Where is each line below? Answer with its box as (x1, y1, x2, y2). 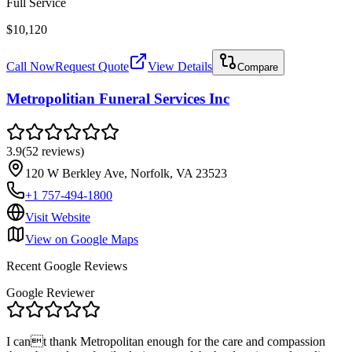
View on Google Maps (25, 232, 138, 246)
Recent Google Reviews (6, 258, 127, 273)
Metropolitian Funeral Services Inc (6, 90, 229, 107)
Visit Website (25, 210, 90, 224)
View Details (148, 60, 212, 74)
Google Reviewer (6, 285, 94, 299)
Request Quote (55, 60, 129, 74)
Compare (237, 61, 278, 74)
